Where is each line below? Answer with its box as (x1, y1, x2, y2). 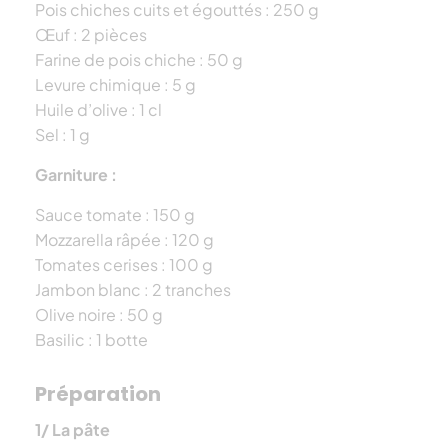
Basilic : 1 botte (35, 328, 148, 350)
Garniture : (35, 163, 117, 185)
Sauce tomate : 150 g (35, 203, 195, 225)
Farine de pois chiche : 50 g (35, 48, 243, 70)
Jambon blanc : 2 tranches (35, 278, 231, 300)
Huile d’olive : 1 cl (35, 98, 162, 120)
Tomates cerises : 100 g (35, 253, 213, 275)
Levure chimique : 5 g (35, 73, 196, 95)
